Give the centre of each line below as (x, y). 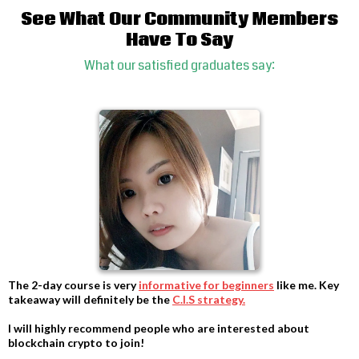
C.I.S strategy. (209, 300)
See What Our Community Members (179, 20)
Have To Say (179, 41)
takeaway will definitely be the (90, 300)
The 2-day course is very (73, 285)
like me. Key (307, 285)
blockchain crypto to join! (76, 343)
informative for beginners (206, 285)
